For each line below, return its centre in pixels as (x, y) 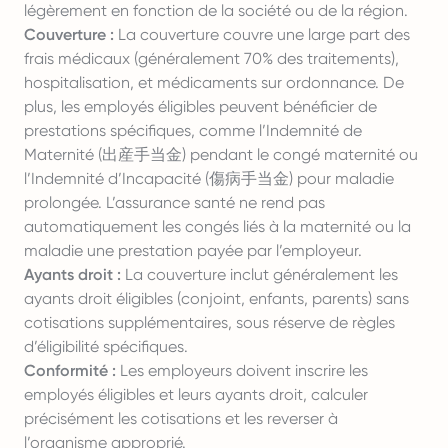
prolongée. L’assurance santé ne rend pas (174, 202)
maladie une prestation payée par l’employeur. (193, 250)
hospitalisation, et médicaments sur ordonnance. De (214, 82)
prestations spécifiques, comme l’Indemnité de (193, 130)
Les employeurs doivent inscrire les (242, 370)
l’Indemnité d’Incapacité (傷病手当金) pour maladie (209, 178)
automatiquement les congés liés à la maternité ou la (217, 226)
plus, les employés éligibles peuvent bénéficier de (200, 106)
